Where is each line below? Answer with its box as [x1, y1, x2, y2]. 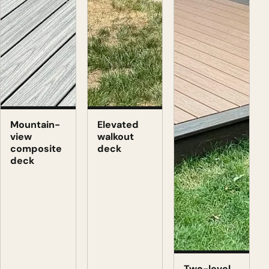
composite [10, 142, 62, 155]
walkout [97, 130, 134, 143]
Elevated [97, 118, 139, 131]
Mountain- [10, 118, 60, 131]
